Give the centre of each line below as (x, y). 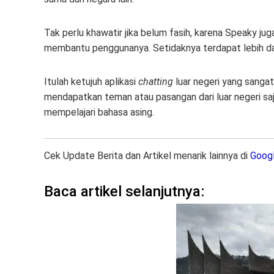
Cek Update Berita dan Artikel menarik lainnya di (147, 156)
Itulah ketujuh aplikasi (91, 82)
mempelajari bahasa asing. (99, 112)
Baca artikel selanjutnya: (124, 191)
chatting (156, 82)
